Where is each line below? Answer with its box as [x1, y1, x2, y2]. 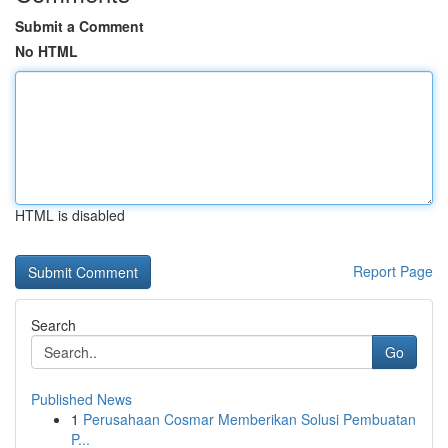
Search [31, 315, 76, 335]
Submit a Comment [15, 16, 144, 36]
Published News [31, 389, 132, 409]
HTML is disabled [15, 205, 125, 225]
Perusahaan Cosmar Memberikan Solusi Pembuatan [83, 409, 416, 429]
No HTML [15, 41, 78, 61]
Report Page [353, 261, 433, 281]
